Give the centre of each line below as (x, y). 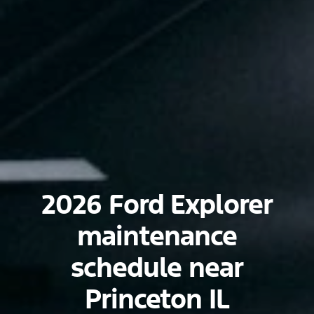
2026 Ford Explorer (157, 205)
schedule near (157, 268)
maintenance (157, 236)
